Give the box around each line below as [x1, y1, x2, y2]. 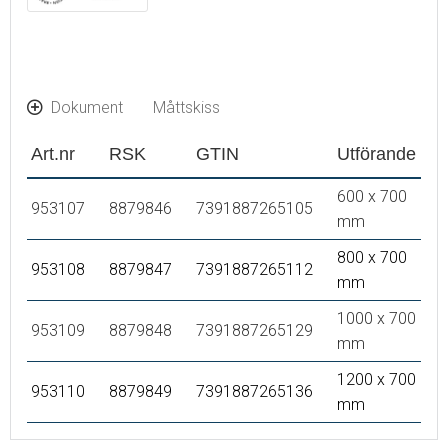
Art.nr [31, 142, 75, 164]
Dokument [51, 97, 123, 117]
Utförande [337, 142, 416, 164]
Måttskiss [153, 97, 220, 117]
